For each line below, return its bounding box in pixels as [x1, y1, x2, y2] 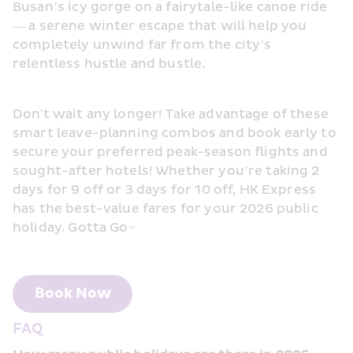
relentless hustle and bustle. [13, 56, 206, 72]
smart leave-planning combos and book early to [13, 125, 336, 141]
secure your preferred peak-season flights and [13, 144, 328, 160]
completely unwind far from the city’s [13, 37, 272, 53]
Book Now [34, 284, 111, 303]
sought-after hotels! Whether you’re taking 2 [13, 163, 320, 179]
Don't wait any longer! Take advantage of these [13, 106, 329, 122]
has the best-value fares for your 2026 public [13, 201, 318, 217]
